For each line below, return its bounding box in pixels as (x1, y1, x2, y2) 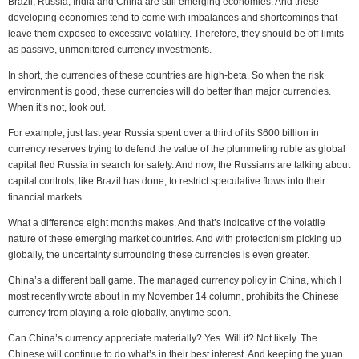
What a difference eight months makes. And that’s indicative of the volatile (8, 217, 325, 228)
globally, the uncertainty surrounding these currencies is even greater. (8, 249, 309, 260)
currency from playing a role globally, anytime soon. (8, 307, 231, 318)
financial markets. (8, 192, 84, 203)
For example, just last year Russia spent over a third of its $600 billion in (8, 127, 319, 139)
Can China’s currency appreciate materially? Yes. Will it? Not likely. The (8, 333, 317, 344)
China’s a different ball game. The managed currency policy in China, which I (8, 275, 341, 286)
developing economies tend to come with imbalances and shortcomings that (8, 12, 337, 23)
